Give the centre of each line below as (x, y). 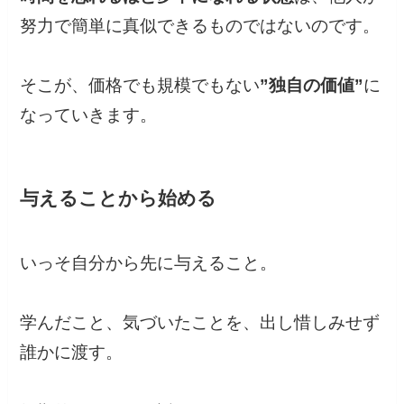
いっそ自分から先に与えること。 (149, 263)
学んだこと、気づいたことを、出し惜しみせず (200, 323)
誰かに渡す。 (72, 353)
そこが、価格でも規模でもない (140, 85)
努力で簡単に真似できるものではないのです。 (200, 25)
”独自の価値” (312, 85)
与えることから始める (119, 198)
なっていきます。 (89, 115)
